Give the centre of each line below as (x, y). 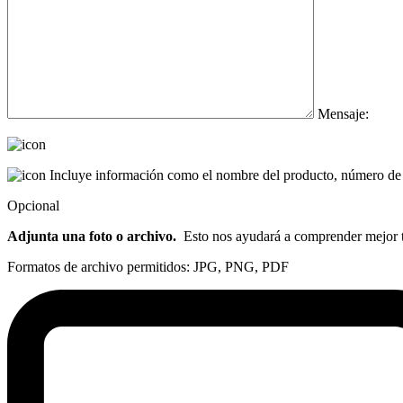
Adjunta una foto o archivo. (92, 237)
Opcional (33, 206)
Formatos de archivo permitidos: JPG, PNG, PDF (148, 267)
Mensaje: (343, 114)
